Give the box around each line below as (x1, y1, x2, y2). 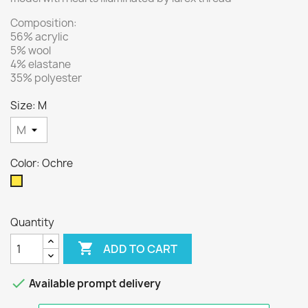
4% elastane (10, 57, 71, 71)
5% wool (10, 43, 51, 58)
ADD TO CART (103, 241, 178, 256)
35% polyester (10, 71, 82, 85)
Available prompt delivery (27, 276, 161, 291)
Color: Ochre (10, 156, 73, 170)
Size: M (10, 98, 47, 113)
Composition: (10, 16, 77, 30)
